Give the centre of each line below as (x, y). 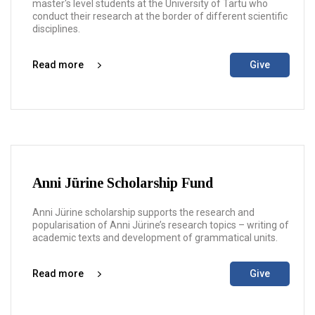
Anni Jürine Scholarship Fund (123, 183)
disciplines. (56, 29)
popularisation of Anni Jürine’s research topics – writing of (161, 225)
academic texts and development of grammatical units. (155, 238)
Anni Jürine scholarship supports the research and (143, 212)
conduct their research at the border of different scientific (160, 16)
